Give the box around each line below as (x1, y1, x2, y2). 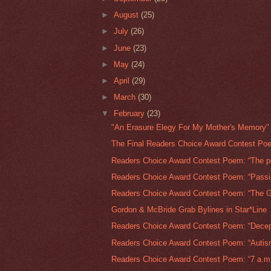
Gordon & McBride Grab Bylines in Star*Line (111, 205, 267, 215)
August (114, 10, 142, 20)
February (114, 109, 148, 119)
